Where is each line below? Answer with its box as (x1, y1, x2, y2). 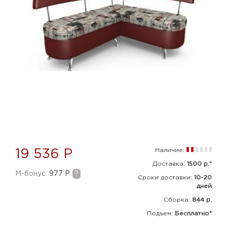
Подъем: (147, 210, 173, 216)
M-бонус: (15, 170, 49, 177)
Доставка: (153, 161, 185, 167)
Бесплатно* (175, 210, 212, 216)
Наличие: (155, 147, 184, 153)
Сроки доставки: (138, 174, 192, 180)
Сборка (164, 197, 188, 203)
